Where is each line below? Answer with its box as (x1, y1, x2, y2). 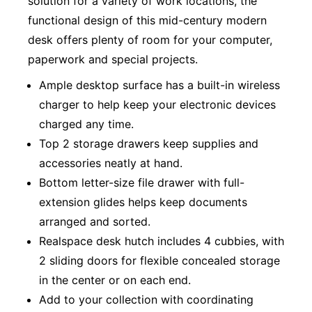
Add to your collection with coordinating (39, 292, 253, 307)
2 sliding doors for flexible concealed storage (39, 253, 280, 268)
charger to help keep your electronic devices (39, 97, 276, 112)
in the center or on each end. (39, 273, 191, 288)
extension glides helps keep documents (39, 195, 247, 210)
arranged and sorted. (39, 214, 150, 229)
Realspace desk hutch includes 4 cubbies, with (39, 234, 284, 249)
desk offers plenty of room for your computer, (28, 32, 272, 47)
